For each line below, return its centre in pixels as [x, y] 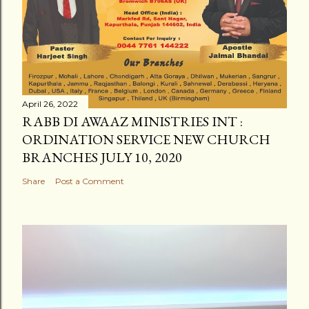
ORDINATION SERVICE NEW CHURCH [146, 140]
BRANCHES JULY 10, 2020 [102, 158]
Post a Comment [90, 181]
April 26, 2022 [50, 104]
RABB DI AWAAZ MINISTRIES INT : [132, 122]
